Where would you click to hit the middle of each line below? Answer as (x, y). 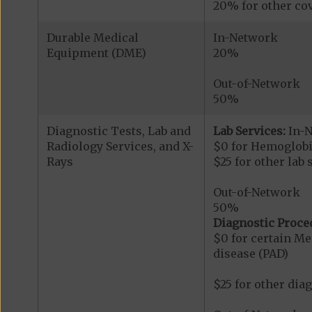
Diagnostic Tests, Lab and (118, 131)
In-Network (245, 38)
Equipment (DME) (96, 53)
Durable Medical (92, 38)
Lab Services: (249, 131)
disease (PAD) (250, 254)
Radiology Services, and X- (120, 147)
